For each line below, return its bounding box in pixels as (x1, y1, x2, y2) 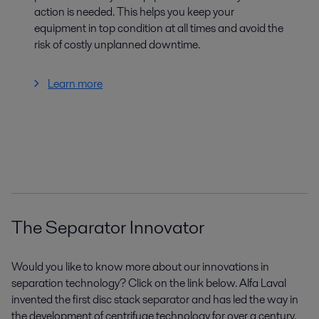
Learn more (48, 75, 103, 93)
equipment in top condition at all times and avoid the (34, 20, 283, 37)
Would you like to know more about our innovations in (11, 258, 269, 276)
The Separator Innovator (11, 214, 204, 241)
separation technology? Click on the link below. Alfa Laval (11, 275, 286, 292)
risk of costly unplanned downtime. (34, 36, 200, 53)
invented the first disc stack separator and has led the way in (11, 291, 298, 308)
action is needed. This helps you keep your (34, 4, 234, 21)
